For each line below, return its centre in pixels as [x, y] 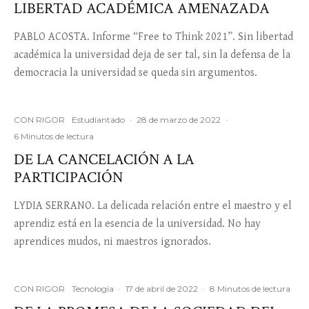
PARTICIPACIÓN [68, 178]
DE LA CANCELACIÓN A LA [104, 160]
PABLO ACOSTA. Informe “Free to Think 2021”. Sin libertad [153, 37]
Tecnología [93, 289]
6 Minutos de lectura [54, 136]
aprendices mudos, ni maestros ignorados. [112, 242]
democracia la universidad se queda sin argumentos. [136, 73]
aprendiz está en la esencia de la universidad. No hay [137, 224]
